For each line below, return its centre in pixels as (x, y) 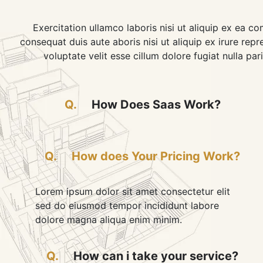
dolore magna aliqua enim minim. (109, 219)
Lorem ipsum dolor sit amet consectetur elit (133, 191)
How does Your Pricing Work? (154, 156)
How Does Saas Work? (154, 104)
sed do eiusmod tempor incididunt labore (127, 205)
